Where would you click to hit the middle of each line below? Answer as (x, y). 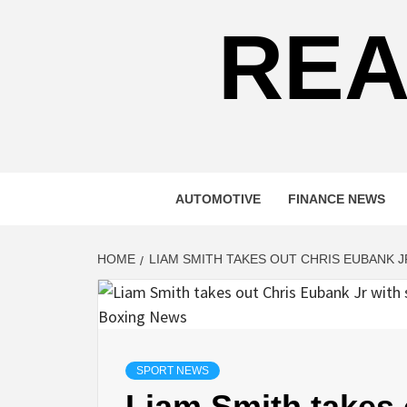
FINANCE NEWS (337, 199)
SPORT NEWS (173, 371)
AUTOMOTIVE (218, 199)
